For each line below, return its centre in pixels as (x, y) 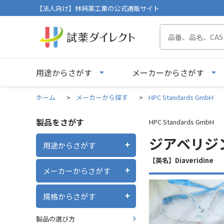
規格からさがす (69, 196)
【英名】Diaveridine (181, 160)
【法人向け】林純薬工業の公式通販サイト (98, 8)
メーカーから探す (102, 97)
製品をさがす (60, 122)
